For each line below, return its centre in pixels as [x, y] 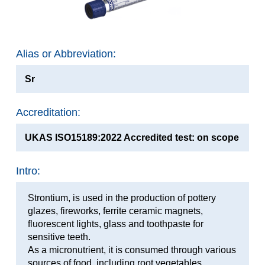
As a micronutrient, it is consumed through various [132, 250]
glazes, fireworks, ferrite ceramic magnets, [115, 211]
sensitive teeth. [59, 237]
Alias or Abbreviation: [66, 54]
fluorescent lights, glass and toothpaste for [115, 224]
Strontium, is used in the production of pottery [122, 198]
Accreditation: [48, 112]
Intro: [28, 171]
